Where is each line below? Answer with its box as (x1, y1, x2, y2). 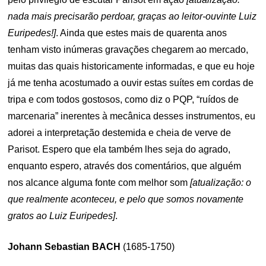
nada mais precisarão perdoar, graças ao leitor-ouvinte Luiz (8, 11, 257, 21)
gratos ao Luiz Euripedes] (8, 211, 116, 221)
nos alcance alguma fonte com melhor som (8, 178, 191, 188)
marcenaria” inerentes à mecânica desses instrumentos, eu (8, 111, 256, 121)
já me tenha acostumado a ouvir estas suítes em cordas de (8, 78, 254, 88)
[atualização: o (190, 178, 252, 188)
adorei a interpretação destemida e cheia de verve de (8, 128, 232, 138)
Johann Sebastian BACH (8, 242, 121, 252)
